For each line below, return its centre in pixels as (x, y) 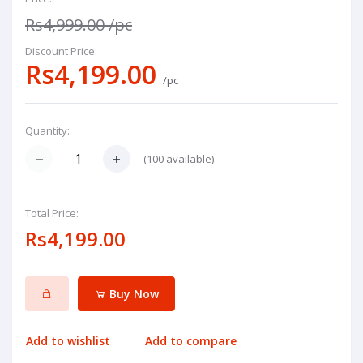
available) (189, 158)
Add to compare (191, 341)
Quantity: (47, 130)
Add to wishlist (68, 341)
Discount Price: (61, 51)
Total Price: (52, 214)
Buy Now (132, 293)
